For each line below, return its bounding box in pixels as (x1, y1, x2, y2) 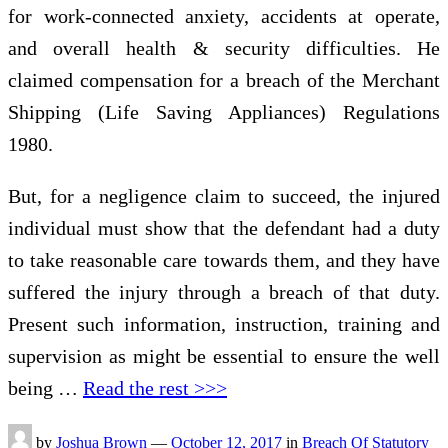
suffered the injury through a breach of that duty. (8, 280, 440, 303)
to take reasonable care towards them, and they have (8, 248, 440, 271)
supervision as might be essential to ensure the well (8, 344, 440, 367)
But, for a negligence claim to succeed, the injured (8, 184, 440, 207)
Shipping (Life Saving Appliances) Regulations (8, 100, 440, 123)
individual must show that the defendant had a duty (8, 216, 440, 239)
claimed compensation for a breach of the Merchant (8, 68, 440, 91)
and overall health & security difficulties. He (8, 36, 440, 59)
